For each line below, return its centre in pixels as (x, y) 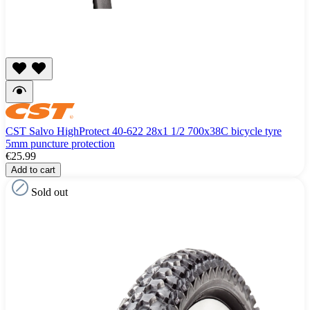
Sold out (49, 192)
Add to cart (33, 170)
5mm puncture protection (60, 144)
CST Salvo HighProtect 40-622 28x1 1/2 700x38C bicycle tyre (144, 131)
